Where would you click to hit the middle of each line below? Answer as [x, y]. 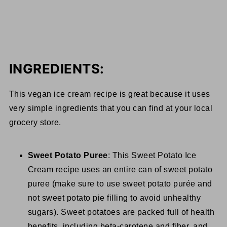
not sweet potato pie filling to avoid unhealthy [114, 198]
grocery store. [35, 123]
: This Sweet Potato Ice [152, 156]
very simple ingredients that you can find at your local [111, 108]
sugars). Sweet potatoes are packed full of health [121, 212]
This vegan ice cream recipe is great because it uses [109, 94]
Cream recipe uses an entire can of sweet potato [120, 170]
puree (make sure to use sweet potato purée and [120, 184]
